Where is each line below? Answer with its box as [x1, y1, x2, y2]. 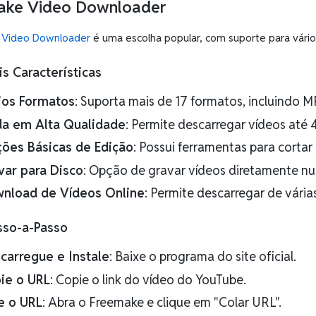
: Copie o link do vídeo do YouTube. [50, 271, 246, 288]
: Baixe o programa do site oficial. [109, 248, 296, 265]
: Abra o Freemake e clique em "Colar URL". [42, 294, 281, 311]
